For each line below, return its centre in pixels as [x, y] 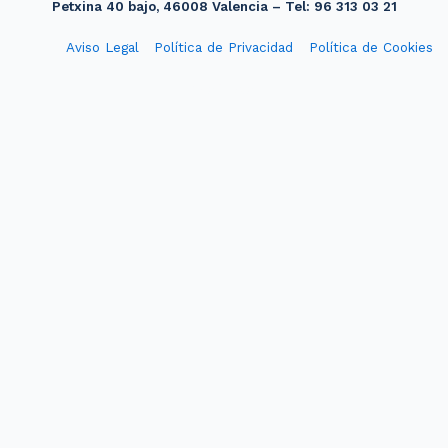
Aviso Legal [103, 47]
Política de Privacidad [224, 47]
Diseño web [224, 90]
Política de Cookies [370, 47]
